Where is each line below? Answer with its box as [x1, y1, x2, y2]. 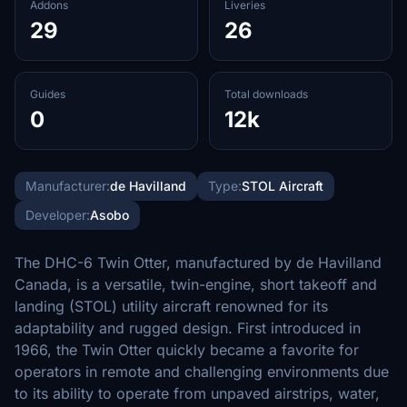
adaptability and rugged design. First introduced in [15, 319, 361, 337]
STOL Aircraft [242, 178, 323, 194]
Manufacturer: [25, 178, 110, 194]
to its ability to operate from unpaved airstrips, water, [15, 384, 380, 402]
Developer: [25, 207, 90, 223]
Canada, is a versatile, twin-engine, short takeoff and [15, 275, 377, 293]
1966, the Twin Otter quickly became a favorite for [15, 341, 359, 359]
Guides [30, 87, 65, 101]
